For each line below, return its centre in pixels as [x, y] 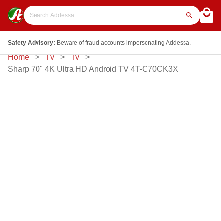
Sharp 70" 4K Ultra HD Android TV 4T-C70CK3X [93, 69]
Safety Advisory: [32, 43]
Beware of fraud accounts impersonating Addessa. [124, 43]
